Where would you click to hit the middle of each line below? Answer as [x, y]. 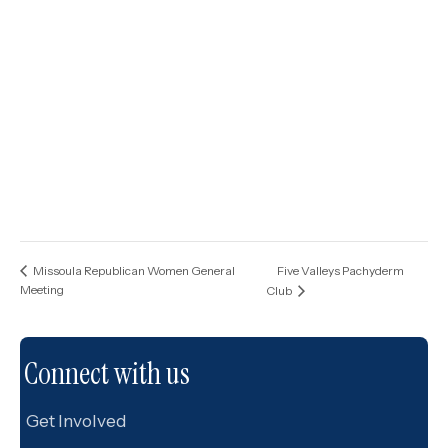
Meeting [42, 290]
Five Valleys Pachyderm [341, 271]
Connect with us [107, 374]
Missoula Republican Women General [133, 271]
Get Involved [76, 421]
